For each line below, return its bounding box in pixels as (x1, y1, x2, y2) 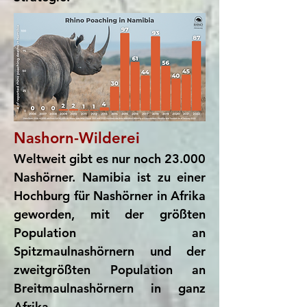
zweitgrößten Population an (14, 262, 206, 278)
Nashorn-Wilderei (14, 129, 140, 147)
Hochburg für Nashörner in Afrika (14, 188, 206, 204)
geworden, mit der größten (14, 206, 206, 222)
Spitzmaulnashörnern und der (14, 243, 206, 259)
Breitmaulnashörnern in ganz (14, 280, 206, 296)
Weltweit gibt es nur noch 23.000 (14, 151, 206, 167)
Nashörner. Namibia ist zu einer (14, 169, 206, 185)
